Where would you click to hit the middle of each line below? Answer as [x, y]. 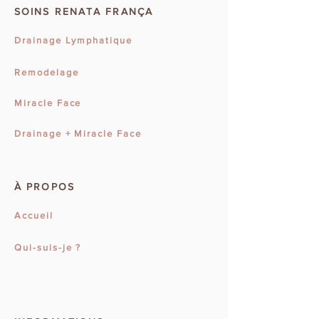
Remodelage [47, 72]
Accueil [34, 215]
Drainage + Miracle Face [78, 134]
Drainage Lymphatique [73, 40]
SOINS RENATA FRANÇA [84, 11]
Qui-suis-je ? [48, 247]
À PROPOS [45, 187]
